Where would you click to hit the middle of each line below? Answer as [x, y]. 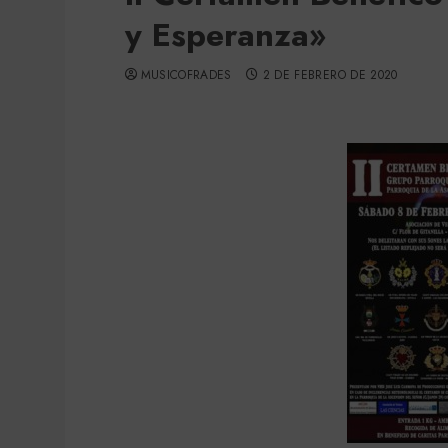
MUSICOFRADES [186, 75]
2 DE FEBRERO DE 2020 [330, 75]
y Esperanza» [225, 35]
